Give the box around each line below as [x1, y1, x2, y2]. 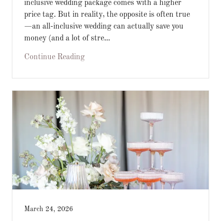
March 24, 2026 [24, 206, 73, 213]
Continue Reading [24, 53, 85, 61]
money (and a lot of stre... [24, 35, 110, 42]
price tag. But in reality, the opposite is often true [24, 11, 190, 19]
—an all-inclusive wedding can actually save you [24, 23, 184, 31]
